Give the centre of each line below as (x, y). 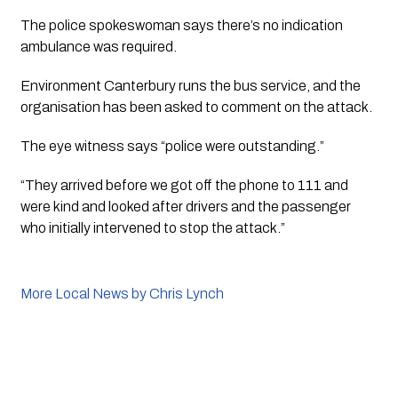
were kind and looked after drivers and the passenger (185, 207)
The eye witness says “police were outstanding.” (173, 147)
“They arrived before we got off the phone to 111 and (184, 186)
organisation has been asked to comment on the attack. (197, 107)
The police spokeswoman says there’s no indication (181, 26)
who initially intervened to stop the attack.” (152, 228)
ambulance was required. (98, 47)
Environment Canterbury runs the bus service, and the (190, 86)
